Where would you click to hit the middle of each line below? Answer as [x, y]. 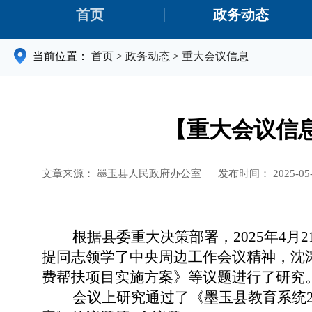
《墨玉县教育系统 [248, 298]
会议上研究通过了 [116, 298]
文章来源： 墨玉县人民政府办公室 [122, 174]
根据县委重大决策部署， [138, 237]
